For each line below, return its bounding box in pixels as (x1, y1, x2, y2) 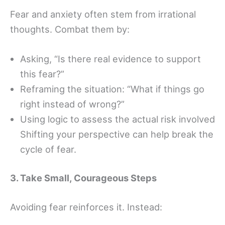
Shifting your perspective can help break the (20, 129, 213, 140)
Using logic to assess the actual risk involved (20, 114, 215, 125)
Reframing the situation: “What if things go (20, 83, 204, 95)
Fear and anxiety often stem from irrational (10, 8, 196, 20)
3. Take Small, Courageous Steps (10, 172, 157, 184)
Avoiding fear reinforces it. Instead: (10, 201, 162, 212)
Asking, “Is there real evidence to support (20, 53, 201, 65)
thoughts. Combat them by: (10, 23, 130, 35)
